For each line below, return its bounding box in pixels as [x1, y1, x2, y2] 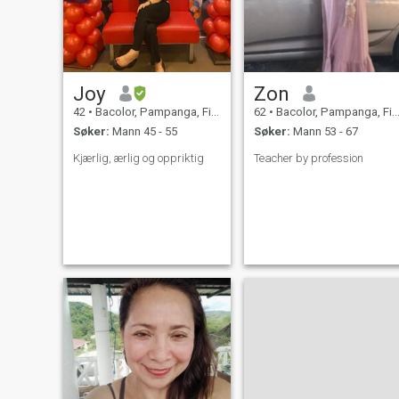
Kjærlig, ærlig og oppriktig [72, 151, 204, 166]
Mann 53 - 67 [289, 125, 358, 139]
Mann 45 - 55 [109, 125, 177, 139]
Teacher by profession [253, 151, 363, 166]
